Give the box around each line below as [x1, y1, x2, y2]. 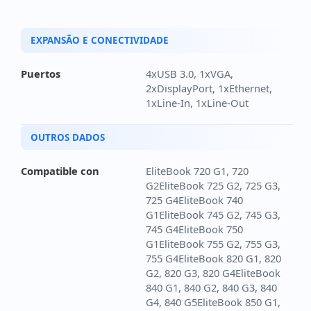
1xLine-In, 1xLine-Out [146, 95, 249, 110]
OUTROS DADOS [31, 131, 105, 144]
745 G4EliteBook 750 [146, 221, 243, 236]
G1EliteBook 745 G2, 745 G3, [146, 207, 280, 221]
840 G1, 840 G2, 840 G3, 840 [146, 280, 277, 294]
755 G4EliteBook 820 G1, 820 [146, 251, 281, 265]
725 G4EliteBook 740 [146, 192, 243, 207]
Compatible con [21, 163, 99, 178]
